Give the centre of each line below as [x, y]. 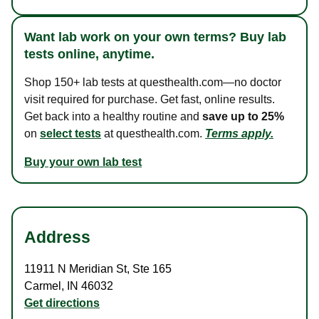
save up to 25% [243, 117]
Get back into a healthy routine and [113, 117]
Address [57, 237]
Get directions [62, 303]
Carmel [43, 286]
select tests [70, 134]
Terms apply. [239, 134]
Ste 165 [151, 269]
